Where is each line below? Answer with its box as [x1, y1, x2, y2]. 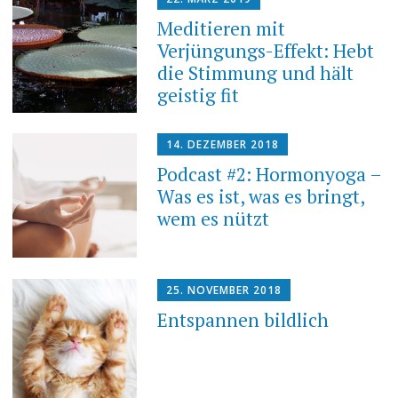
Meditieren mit [157, 16, 286, 42]
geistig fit [157, 83, 240, 108]
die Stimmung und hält [157, 60, 354, 86]
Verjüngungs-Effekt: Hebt [157, 38, 375, 64]
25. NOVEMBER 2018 [166, 282, 283, 298]
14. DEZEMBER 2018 [166, 137, 280, 153]
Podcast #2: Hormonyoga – [157, 162, 382, 187]
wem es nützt [157, 206, 270, 232]
